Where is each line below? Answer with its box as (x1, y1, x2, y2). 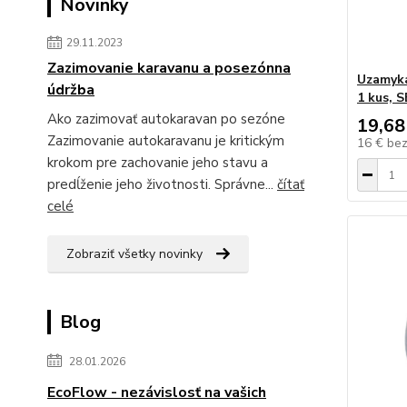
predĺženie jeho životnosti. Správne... (47, 175, 277, 194)
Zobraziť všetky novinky (66, 245, 203, 263)
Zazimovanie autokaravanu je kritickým (47, 132, 284, 150)
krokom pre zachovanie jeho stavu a (47, 154, 268, 172)
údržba (47, 80, 94, 100)
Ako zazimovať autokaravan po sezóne (47, 110, 293, 128)
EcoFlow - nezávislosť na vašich (47, 382, 266, 402)
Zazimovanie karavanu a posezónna (47, 58, 291, 78)
